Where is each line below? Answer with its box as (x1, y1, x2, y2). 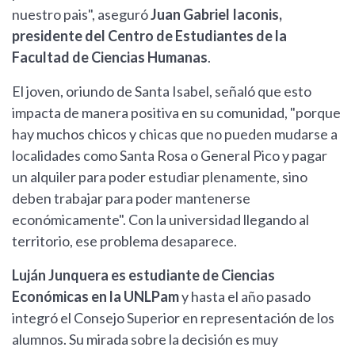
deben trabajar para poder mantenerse (12, 189, 250, 208)
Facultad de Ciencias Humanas (12, 48, 208, 67)
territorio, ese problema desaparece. (12, 232, 237, 250)
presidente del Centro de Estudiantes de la (12, 27, 287, 45)
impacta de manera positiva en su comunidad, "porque (12, 104, 341, 122)
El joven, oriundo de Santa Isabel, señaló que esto (12, 82, 311, 101)
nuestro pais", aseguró (12, 6, 151, 24)
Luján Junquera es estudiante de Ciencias (12, 266, 275, 284)
